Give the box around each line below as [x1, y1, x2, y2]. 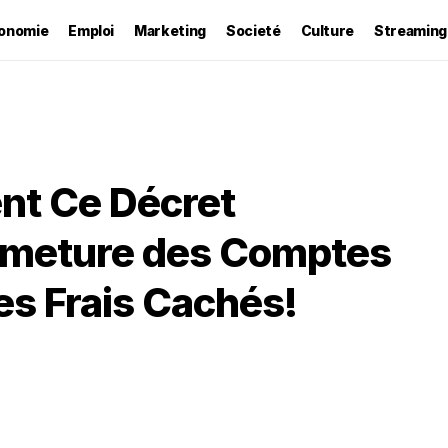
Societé [225, 21, 281, 39]
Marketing [134, 21, 206, 39]
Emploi [68, 21, 115, 39]
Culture [300, 21, 355, 39]
